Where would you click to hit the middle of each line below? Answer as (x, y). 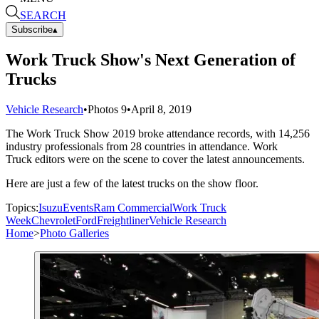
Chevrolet (53, 221)
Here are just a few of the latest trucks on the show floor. (134, 184)
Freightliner (123, 221)
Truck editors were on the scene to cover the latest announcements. (157, 159)
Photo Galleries (74, 234)
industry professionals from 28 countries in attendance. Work (142, 147)
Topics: (22, 208)
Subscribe (32, 29)
